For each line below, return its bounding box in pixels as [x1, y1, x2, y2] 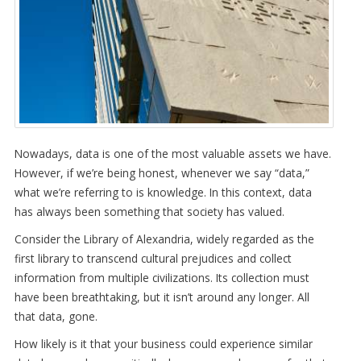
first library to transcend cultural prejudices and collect [14, 250, 292, 266]
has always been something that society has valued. [14, 203, 284, 219]
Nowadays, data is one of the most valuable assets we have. [14, 145, 331, 161]
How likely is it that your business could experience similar [14, 335, 313, 351]
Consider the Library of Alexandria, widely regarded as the [14, 230, 314, 247]
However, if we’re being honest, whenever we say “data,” [14, 164, 309, 180]
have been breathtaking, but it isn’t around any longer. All [14, 288, 309, 305]
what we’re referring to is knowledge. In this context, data [14, 184, 312, 200]
